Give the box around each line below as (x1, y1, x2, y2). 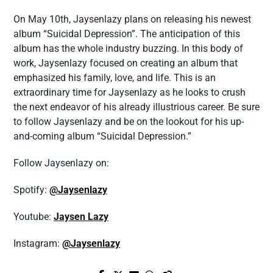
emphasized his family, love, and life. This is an (13, 72, 216, 83)
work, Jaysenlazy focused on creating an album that (13, 57, 238, 69)
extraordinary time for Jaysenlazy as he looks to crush (13, 87, 246, 98)
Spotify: (13, 184, 49, 196)
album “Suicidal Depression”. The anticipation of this (13, 28, 240, 40)
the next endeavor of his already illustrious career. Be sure (13, 101, 260, 113)
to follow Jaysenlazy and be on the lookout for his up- (13, 116, 244, 127)
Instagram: (13, 238, 62, 249)
